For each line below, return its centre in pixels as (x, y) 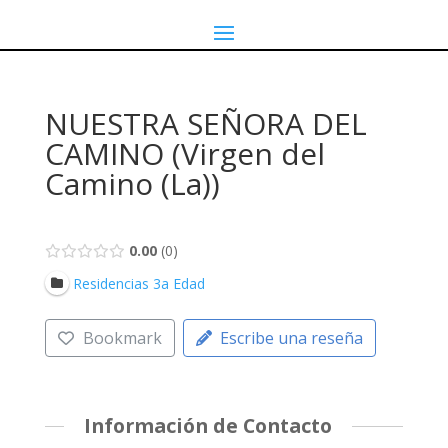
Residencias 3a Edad (138, 283)
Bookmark (122, 338)
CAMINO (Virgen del (184, 153)
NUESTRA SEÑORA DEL (205, 123)
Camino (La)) (132, 183)
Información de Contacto (207, 426)
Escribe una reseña (292, 338)
